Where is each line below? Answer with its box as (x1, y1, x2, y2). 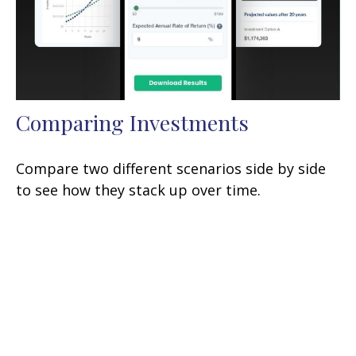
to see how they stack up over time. (16, 180, 261, 200)
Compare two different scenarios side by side (16, 159, 326, 179)
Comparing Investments (16, 108, 249, 137)
